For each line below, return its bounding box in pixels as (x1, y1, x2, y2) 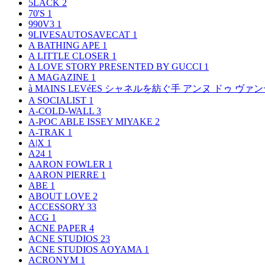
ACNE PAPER (28, 223, 89, 234)
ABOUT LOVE (28, 191, 93, 202)
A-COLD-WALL (28, 106, 96, 117)
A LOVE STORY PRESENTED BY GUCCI (28, 62, 204, 72)
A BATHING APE (28, 40, 102, 51)
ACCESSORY (28, 202, 87, 212)
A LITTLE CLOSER (28, 51, 112, 62)
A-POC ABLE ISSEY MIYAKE (28, 117, 155, 127)
